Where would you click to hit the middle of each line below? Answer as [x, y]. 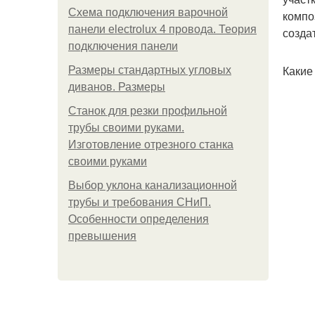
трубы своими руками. [126, 128]
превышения [102, 236]
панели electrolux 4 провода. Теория [162, 29]
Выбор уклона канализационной [153, 185]
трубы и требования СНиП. [140, 202]
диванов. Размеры [117, 87]
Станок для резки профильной [148, 111]
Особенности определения [139, 219]
